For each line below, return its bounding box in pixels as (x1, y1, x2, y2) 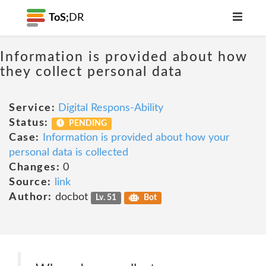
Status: (9, 118, 49, 128)
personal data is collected (9, 147, 128, 158)
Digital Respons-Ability (58, 103, 163, 113)
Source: (9, 177, 52, 188)
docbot (52, 192, 91, 202)
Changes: (9, 162, 60, 173)
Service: (9, 103, 55, 113)
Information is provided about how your (42, 132, 230, 143)
